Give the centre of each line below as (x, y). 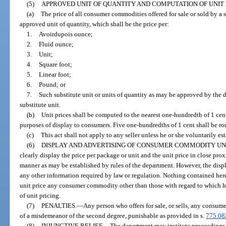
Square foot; (55, 64)
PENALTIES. (59, 205)
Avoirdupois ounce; (66, 34)
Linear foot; (55, 74)
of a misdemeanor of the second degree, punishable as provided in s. (113, 215)
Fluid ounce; (56, 44)
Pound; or (52, 84)
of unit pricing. (40, 195)
